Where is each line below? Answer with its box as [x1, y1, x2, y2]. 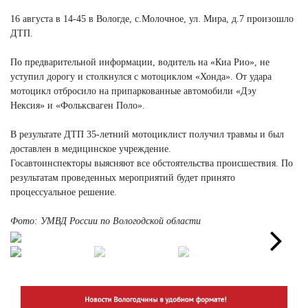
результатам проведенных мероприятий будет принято [10, 172, 235, 183]
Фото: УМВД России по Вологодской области [10, 215, 201, 226]
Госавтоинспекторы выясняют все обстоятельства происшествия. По [10, 157, 293, 168]
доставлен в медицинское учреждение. [10, 143, 171, 154]
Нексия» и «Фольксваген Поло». [10, 100, 145, 111]
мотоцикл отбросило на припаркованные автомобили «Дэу [10, 85, 256, 96]
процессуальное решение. [10, 186, 117, 197]
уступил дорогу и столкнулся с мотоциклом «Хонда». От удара [10, 71, 272, 82]
